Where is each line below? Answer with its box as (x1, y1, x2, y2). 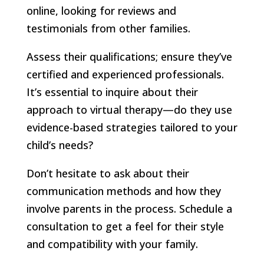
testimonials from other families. (26, 21, 190, 35)
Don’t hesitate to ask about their (26, 166, 189, 180)
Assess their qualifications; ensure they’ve (26, 49, 232, 64)
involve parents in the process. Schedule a (26, 201, 232, 216)
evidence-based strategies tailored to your (26, 120, 237, 134)
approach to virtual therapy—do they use (26, 102, 232, 117)
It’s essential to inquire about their (26, 84, 198, 99)
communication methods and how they (26, 183, 221, 198)
